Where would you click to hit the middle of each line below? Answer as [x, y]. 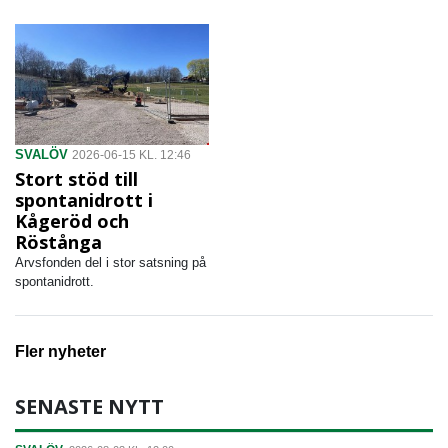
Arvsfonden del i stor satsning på [110, 263]
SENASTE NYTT [89, 407]
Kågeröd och [72, 221]
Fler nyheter [60, 352]
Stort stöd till [76, 179]
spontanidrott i [84, 200]
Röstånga [58, 242]
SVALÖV [41, 155]
